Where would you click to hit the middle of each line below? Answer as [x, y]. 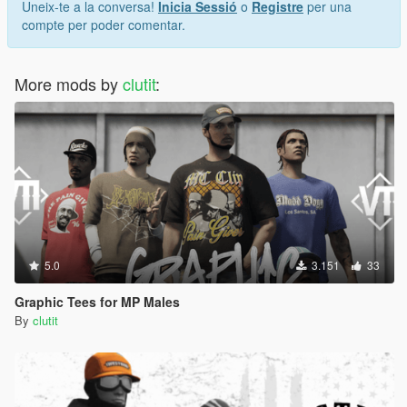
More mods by [69, 84]
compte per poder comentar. [104, 25]
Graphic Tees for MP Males [97, 302]
